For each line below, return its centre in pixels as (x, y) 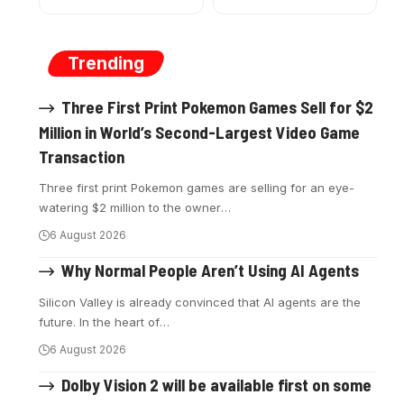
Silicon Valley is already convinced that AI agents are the (200, 302)
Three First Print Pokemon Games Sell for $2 (217, 106)
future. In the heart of (100, 322)
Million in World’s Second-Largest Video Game (200, 132)
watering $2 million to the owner (130, 207)
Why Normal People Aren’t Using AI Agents (210, 270)
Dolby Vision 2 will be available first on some (216, 385)
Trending (106, 63)
